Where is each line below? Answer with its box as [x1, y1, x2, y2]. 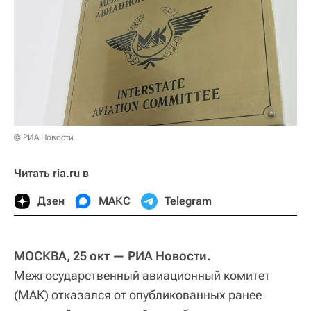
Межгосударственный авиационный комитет [14, 268, 270, 283]
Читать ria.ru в [14, 167, 89, 180]
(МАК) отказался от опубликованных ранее [14, 287, 262, 303]
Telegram [165, 194, 212, 208]
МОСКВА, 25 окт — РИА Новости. [14, 249, 211, 264]
